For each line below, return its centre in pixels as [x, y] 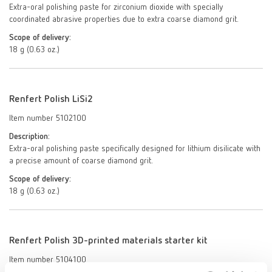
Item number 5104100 [48, 260]
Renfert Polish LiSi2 [51, 100]
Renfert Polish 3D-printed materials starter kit [108, 241]
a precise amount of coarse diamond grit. [81, 161]
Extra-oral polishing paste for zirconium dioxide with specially [116, 7]
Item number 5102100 [48, 118]
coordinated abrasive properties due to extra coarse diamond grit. [124, 19]
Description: [29, 137]
